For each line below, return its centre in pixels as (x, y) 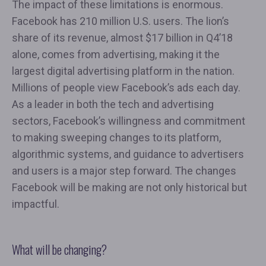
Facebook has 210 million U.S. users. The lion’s (121, 21)
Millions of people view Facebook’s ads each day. (126, 88)
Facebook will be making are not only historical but (129, 188)
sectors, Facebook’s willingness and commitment (129, 121)
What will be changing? (59, 250)
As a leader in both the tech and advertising (113, 104)
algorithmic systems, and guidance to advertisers (128, 154)
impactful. (36, 204)
